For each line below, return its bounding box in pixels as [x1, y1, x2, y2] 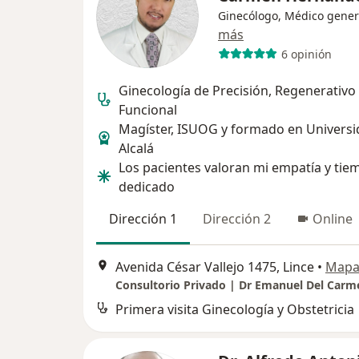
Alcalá [119, 139, 154, 158]
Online [313, 210, 353, 228]
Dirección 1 [109, 210, 177, 228]
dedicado [119, 178, 175, 196]
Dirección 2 [203, 210, 271, 228]
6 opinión [280, 46, 332, 62]
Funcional [119, 101, 177, 119]
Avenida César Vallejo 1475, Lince [115, 257, 314, 276]
